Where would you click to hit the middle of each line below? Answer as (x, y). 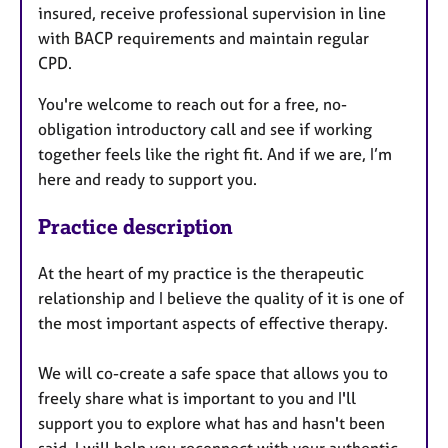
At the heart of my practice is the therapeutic (201, 272)
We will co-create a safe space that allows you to (213, 372)
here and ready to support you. (147, 179)
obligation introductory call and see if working (205, 129)
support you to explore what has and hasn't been (211, 422)
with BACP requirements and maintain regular (203, 38)
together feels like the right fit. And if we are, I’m (215, 154)
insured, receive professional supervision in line (212, 13)
